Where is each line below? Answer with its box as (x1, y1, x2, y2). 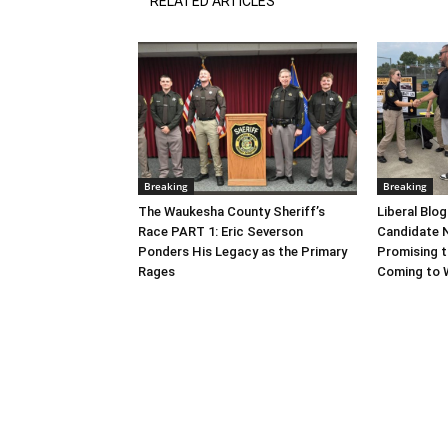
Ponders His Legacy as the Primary (138, 243, 347, 259)
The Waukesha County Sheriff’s (138, 203, 325, 219)
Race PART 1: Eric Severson (138, 223, 303, 239)
